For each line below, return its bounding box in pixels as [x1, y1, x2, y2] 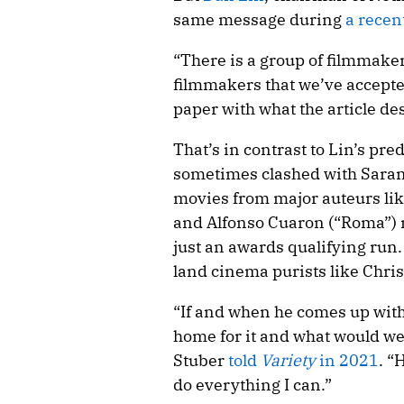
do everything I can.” [173, 373, 332, 395]
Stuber [173, 349, 225, 371]
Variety [261, 349, 316, 371]
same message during [173, 8, 345, 30]
